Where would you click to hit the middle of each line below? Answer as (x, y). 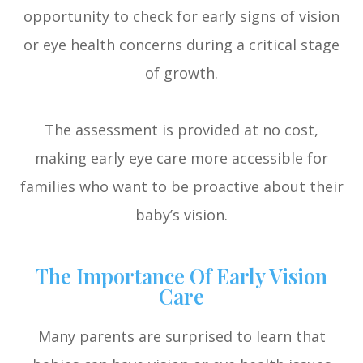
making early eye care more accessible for (181, 158)
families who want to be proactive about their (181, 187)
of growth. (181, 73)
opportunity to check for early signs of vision (181, 17)
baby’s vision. (181, 215)
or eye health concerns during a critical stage (181, 45)
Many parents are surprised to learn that (181, 337)
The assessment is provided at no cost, (181, 130)
